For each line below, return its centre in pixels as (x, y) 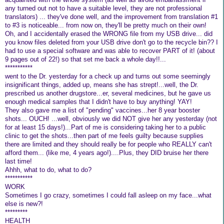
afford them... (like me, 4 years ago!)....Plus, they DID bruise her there (107, 153)
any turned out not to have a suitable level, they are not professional (103, 8)
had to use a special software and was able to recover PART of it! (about (110, 51)
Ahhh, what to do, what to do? (48, 170)
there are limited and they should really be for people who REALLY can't (108, 144)
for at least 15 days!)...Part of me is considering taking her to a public (105, 127)
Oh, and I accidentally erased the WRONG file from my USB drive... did (109, 34)
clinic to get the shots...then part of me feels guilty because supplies (104, 136)
